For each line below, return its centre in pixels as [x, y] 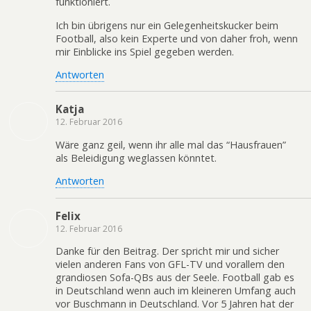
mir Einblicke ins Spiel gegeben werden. [145, 51]
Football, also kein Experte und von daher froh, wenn [177, 38]
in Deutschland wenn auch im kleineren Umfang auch [176, 291]
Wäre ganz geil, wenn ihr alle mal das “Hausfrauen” [171, 144]
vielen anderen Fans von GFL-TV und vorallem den [170, 264]
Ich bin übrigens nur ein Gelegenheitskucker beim [167, 25]
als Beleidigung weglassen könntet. [136, 158]
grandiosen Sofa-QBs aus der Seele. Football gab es [175, 278]
